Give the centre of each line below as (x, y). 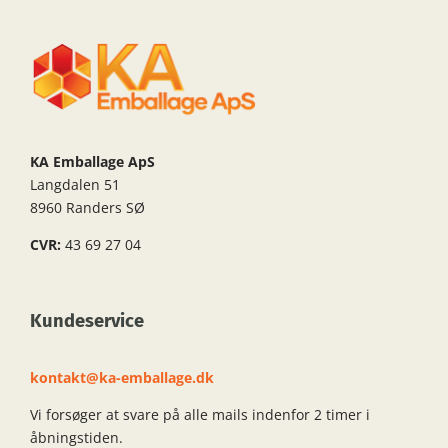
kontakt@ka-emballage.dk (121, 378)
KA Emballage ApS (92, 162)
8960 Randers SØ (87, 208)
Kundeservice (86, 321)
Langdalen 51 (74, 185)
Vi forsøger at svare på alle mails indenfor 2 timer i (199, 415)
